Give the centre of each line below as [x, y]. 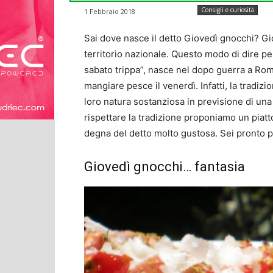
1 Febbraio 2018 [110, 11]
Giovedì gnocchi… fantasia [165, 166]
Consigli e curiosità [228, 9]
